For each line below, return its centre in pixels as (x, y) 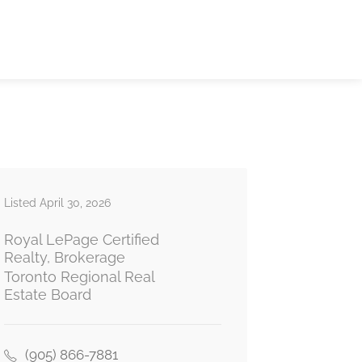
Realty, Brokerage (64, 257)
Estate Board (47, 295)
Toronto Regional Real (79, 277)
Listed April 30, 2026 (57, 202)
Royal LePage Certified (81, 240)
